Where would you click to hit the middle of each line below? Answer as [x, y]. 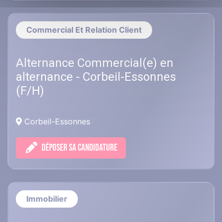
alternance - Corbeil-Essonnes [96, 77]
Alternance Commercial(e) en [95, 63]
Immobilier [47, 199]
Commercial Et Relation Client [84, 30]
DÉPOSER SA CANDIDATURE [80, 148]
